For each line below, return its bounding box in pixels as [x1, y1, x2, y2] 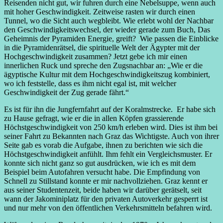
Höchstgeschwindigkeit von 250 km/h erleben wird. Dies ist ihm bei [4, 122, 218, 131]
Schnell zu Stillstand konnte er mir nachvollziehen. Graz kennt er [4, 176, 208, 185]
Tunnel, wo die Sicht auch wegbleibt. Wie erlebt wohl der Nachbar [4, 16, 214, 25]
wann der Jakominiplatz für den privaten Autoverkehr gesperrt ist [4, 194, 208, 203]
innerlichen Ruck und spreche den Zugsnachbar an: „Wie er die [4, 61, 203, 70]
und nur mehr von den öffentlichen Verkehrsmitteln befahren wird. [4, 203, 212, 212]
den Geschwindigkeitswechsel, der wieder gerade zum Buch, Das [4, 25, 210, 34]
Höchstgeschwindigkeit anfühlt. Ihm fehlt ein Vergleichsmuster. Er [4, 149, 212, 158]
